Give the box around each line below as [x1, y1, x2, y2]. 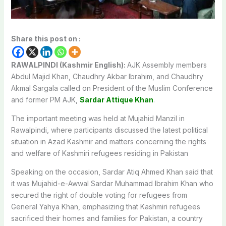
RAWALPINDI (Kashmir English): [11, 60, 127, 69]
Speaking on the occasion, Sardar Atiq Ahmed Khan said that [11, 167, 213, 176]
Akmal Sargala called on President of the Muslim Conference [11, 83, 213, 92]
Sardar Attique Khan [79, 95, 153, 104]
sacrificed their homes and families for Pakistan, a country [11, 213, 203, 222]
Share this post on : [11, 34, 81, 43]
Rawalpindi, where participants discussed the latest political [11, 125, 208, 134]
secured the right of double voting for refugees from [11, 190, 187, 199]
